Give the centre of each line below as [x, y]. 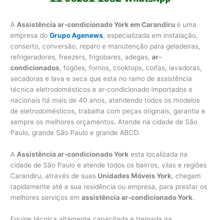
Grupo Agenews [77, 35]
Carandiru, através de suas [54, 176]
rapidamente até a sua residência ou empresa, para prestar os [109, 186]
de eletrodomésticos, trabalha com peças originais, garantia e [108, 111]
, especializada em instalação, [151, 35]
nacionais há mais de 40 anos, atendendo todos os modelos [105, 100]
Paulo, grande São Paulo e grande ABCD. [75, 133]
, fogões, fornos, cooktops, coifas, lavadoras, [131, 68]
